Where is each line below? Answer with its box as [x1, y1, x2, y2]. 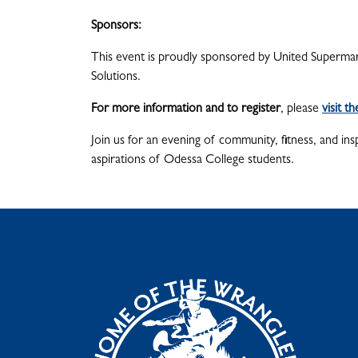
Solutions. [91, 71, 141, 85]
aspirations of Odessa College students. [91, 154, 294, 168]
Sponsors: [91, 20, 141, 34]
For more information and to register [91, 103, 280, 117]
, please [280, 103, 322, 117]
